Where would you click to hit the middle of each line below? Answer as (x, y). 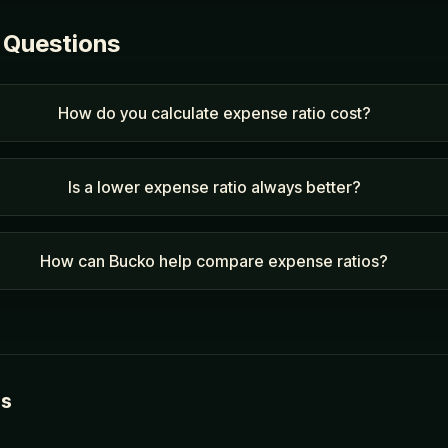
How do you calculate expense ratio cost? (214, 113)
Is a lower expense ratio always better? (214, 187)
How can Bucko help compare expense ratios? (214, 261)
